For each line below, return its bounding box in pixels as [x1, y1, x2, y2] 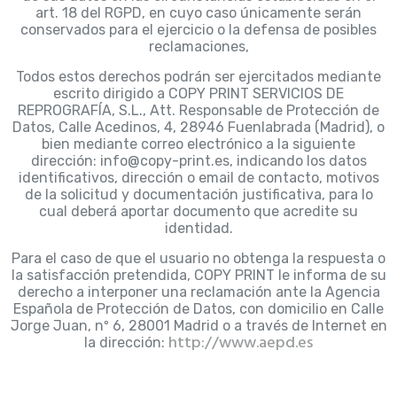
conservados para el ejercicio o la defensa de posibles [20, 21, 377, 39]
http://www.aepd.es [168, 331, 313, 357]
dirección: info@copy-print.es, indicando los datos [30, 152, 367, 170]
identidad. [164, 220, 233, 237]
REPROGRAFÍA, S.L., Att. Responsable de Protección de [18, 102, 379, 120]
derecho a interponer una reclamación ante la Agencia [17, 284, 380, 301]
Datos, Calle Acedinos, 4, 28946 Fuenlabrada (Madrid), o [12, 119, 385, 136]
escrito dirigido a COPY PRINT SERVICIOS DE [53, 85, 344, 103]
